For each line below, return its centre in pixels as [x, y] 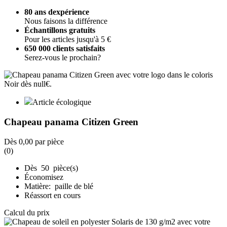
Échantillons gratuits [60, 30]
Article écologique [62, 102]
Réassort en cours [52, 195]
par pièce [48, 141]
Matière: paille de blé [59, 186]
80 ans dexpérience [57, 12]
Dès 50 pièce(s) [51, 168]
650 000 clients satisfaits [65, 49]
